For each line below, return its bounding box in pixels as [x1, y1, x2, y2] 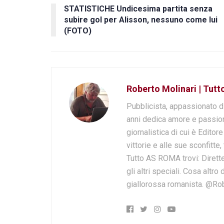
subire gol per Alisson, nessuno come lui [64, 15, 217, 25]
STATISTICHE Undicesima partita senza [64, 4, 212, 14]
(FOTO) [64, 26, 91, 36]
